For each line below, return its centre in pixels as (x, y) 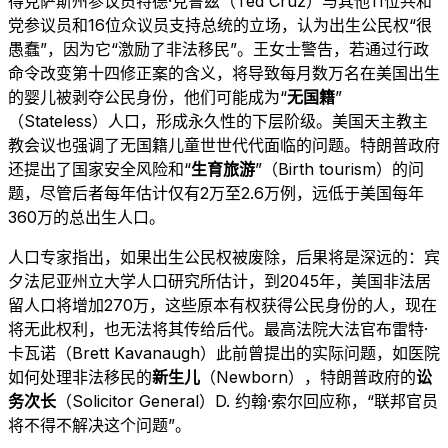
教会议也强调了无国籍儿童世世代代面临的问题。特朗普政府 (224, 144)
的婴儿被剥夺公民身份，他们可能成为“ (147, 96)
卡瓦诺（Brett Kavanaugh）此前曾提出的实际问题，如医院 (224, 352)
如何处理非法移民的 (80, 376)
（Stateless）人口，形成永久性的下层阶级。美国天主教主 (218, 120)
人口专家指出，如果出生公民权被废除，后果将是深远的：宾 (224, 256)
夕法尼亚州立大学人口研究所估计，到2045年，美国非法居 (219, 280)
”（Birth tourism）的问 (339, 168)
